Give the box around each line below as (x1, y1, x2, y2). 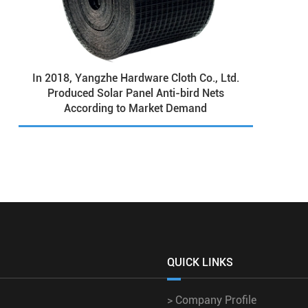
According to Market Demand (64, 102, 208, 115)
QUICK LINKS (167, 255, 233, 269)
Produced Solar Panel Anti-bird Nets (47, 87, 224, 100)
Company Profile (173, 293, 256, 307)
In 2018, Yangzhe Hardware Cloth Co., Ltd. (32, 71, 239, 85)
